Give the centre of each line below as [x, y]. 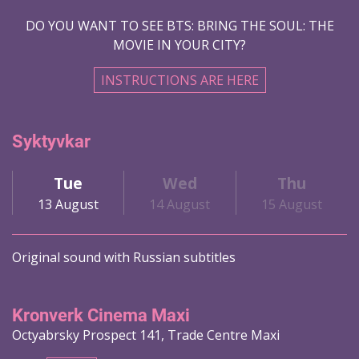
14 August [180, 204]
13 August [69, 204]
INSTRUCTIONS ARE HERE [179, 80]
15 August [291, 204]
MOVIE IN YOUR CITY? [179, 44]
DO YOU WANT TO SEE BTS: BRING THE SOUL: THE [179, 25]
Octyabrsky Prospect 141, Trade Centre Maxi [146, 335]
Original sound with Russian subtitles [124, 258]
